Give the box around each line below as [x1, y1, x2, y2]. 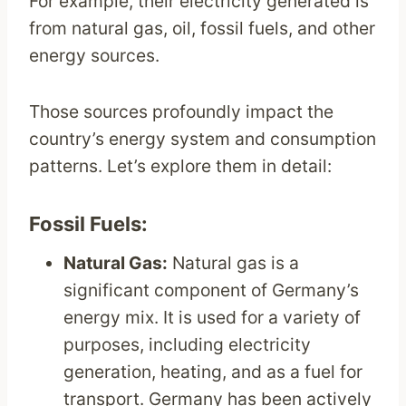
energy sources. [29, 44, 164, 67]
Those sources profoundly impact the [29, 101, 333, 123]
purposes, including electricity [63, 333, 312, 356]
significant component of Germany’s [63, 279, 360, 302]
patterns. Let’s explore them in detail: [29, 155, 332, 178]
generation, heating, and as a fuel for [63, 361, 363, 383]
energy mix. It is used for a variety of [63, 306, 362, 329]
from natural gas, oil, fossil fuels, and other [29, 17, 375, 40]
